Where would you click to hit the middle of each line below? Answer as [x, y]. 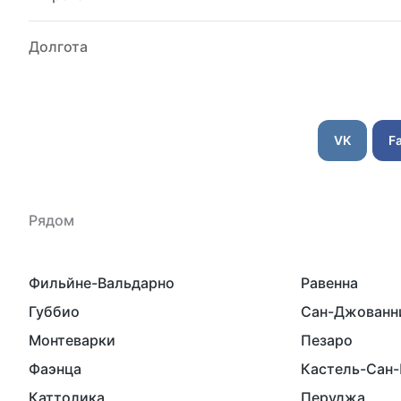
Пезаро [327, 340]
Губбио [54, 311]
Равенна [329, 283]
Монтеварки [72, 340]
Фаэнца [55, 369]
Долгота [58, 47]
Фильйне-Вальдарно [102, 283]
